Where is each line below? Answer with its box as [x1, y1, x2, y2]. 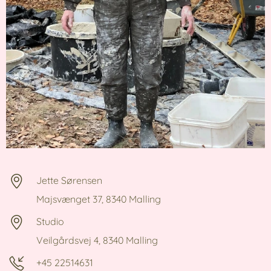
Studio [36, 215, 64, 227]
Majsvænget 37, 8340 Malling [36, 192, 161, 205]
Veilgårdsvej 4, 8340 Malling [36, 233, 158, 246]
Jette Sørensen [36, 174, 102, 186]
